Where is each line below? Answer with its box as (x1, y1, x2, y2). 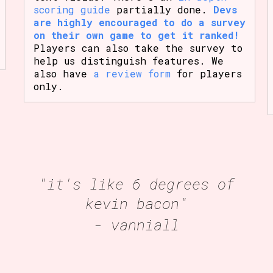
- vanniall (94, 214, 179, 235)
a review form (93, 66, 171, 80)
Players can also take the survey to (33, 41, 243, 54)
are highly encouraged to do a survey (33, 15, 246, 29)
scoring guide (33, 2, 110, 16)
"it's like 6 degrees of (38, 174, 235, 194)
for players (170, 66, 242, 80)
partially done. (110, 2, 213, 16)
